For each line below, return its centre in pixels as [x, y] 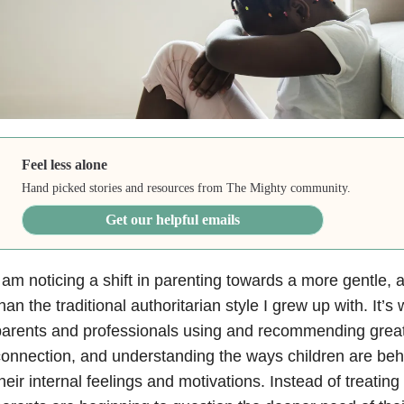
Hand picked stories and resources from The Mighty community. [187, 188]
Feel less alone [65, 164]
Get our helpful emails [173, 219]
